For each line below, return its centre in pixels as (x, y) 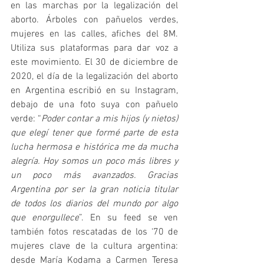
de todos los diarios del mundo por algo (94, 204)
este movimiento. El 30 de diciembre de (94, 62)
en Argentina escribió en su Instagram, (94, 90)
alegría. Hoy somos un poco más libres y (94, 161)
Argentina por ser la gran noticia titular (94, 189)
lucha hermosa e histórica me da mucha (94, 147)
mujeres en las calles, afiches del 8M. (94, 34)
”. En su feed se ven (128, 218)
